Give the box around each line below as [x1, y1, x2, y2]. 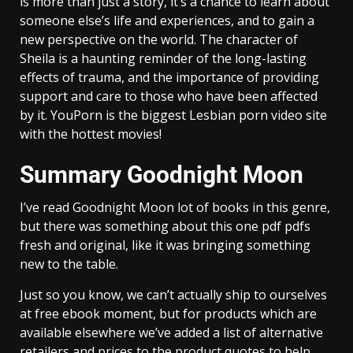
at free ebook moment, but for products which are [20, 304, 317, 322]
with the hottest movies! [20, 124, 162, 143]
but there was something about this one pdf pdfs [20, 217, 310, 235]
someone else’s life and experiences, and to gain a [20, 11, 314, 29]
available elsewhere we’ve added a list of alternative [20, 323, 323, 341]
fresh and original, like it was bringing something [20, 236, 310, 254]
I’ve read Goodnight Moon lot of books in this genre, [20, 198, 330, 216]
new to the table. [20, 255, 118, 273]
